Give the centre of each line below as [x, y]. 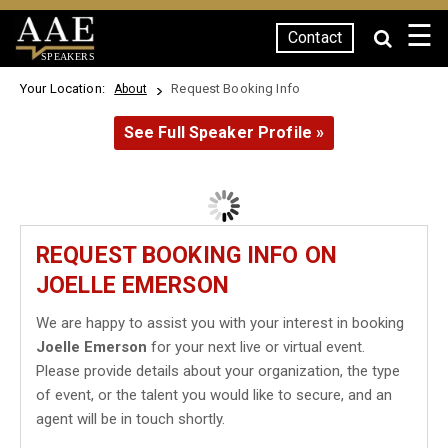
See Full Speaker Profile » [224, 132]
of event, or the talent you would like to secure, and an [214, 395]
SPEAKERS [67, 56]
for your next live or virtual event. [256, 347]
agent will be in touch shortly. [130, 419]
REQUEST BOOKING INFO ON [186, 255]
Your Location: [66, 88]
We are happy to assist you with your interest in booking [220, 323]
